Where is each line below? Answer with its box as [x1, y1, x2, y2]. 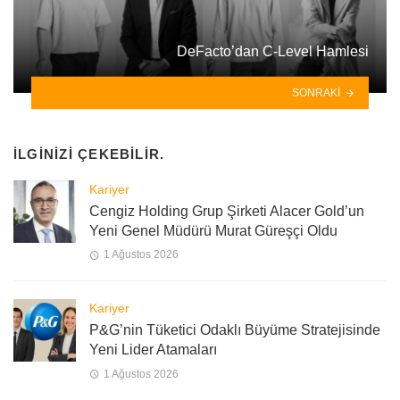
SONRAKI [292, 86, 341, 99]
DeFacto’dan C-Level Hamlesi [177, 44, 369, 60]
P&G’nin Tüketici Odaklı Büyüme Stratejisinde [89, 322, 380, 338]
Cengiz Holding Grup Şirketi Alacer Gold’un [89, 203, 364, 219]
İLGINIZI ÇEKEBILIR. [13, 146, 165, 162]
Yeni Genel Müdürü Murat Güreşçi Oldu [89, 222, 337, 238]
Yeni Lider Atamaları [89, 342, 217, 358]
